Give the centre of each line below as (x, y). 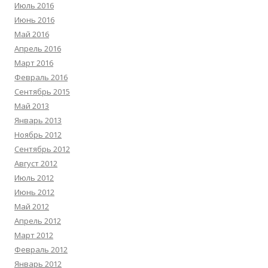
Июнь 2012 (34, 192)
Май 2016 (32, 34)
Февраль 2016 (41, 77)
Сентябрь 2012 (42, 149)
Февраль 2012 (41, 249)
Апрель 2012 (38, 221)
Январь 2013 (38, 120)
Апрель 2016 (38, 48)
